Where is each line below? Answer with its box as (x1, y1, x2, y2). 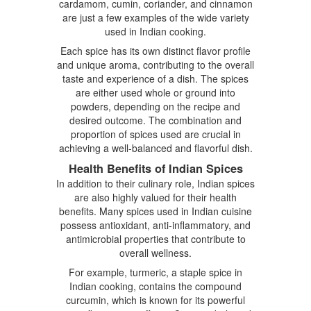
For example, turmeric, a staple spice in (69, 264, 242, 279)
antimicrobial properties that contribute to (65, 231, 246, 246)
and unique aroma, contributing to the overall (57, 57, 254, 72)
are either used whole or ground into (76, 85, 235, 99)
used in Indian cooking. (105, 24, 206, 38)
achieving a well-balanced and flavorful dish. (58, 140, 253, 155)
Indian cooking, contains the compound (69, 278, 242, 293)
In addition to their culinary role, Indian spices (56, 176, 255, 190)
